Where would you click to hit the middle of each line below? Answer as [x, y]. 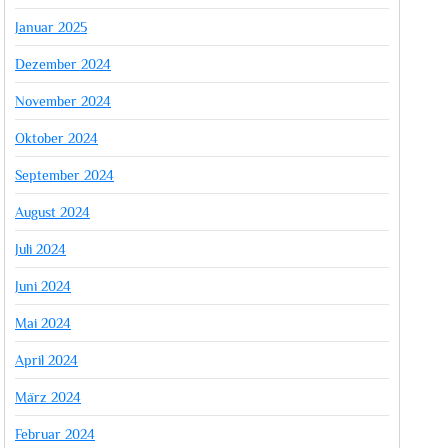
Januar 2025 [51, 27]
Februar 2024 [55, 434]
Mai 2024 [43, 323]
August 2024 [52, 212]
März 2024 [48, 397]
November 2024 [63, 101]
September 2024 [64, 175]
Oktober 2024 [56, 138]
